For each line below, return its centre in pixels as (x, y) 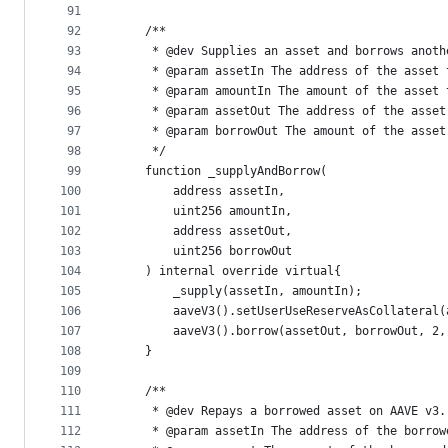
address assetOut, (204, 231)
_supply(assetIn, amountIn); (239, 291)
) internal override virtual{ (229, 271)
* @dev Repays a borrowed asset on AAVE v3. (281, 411)
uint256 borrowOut (204, 251)
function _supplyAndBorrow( (222, 171)
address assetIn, (201, 191)
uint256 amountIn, (204, 211)
